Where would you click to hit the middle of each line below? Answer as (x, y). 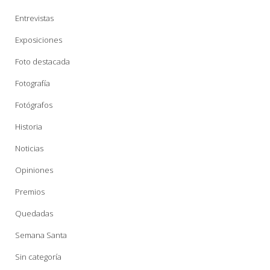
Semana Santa (41, 235)
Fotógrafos (34, 105)
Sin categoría (38, 257)
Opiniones (34, 170)
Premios (30, 192)
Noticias (29, 149)
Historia (29, 127)
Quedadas (34, 214)
